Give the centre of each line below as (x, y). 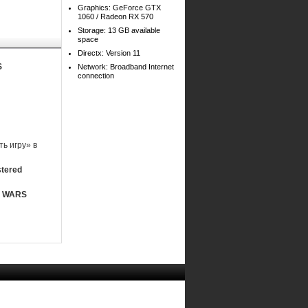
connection (96, 76)
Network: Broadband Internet (126, 67)
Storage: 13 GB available (119, 30)
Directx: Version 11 (109, 53)
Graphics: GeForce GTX (119, 8)
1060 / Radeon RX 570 (115, 16)
